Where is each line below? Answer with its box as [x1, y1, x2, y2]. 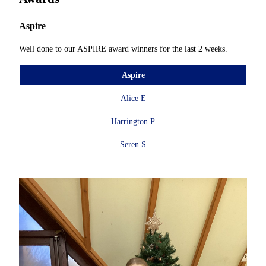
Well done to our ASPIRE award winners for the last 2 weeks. [19, 45, 230, 54]
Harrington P [111, 117, 155, 126]
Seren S [120, 140, 146, 150]
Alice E [120, 94, 146, 103]
